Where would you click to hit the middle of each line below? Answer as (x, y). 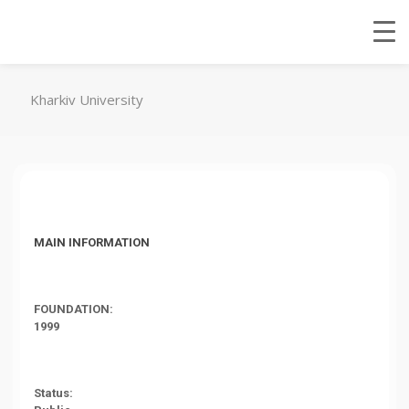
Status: (53, 393)
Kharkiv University (87, 100)
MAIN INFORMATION (91, 242)
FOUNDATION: (73, 309)
